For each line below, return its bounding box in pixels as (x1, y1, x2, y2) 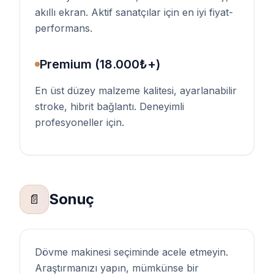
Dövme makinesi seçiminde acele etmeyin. (35, 246, 228, 258)
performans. (35, 22, 92, 34)
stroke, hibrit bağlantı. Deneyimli (35, 100, 184, 113)
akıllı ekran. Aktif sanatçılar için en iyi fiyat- (35, 6, 233, 18)
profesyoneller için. (35, 116, 124, 128)
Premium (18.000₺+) (40, 57, 160, 72)
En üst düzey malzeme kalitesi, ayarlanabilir (35, 84, 237, 97)
